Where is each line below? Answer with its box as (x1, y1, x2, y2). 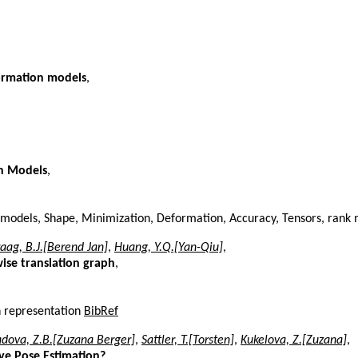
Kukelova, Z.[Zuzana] (241, 333, 347, 347)
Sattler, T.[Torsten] (141, 333, 234, 347)
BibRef (84, 304, 118, 318)
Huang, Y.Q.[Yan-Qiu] (114, 241, 223, 254)
